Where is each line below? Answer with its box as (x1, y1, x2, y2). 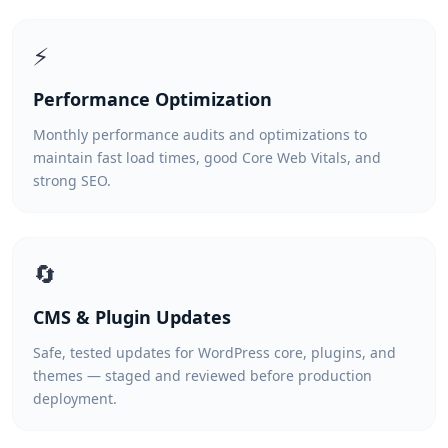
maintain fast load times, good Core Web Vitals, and (33, 148, 381, 167)
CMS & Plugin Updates (33, 305, 231, 329)
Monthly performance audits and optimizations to (33, 125, 367, 144)
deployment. (33, 389, 117, 408)
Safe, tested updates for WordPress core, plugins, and (33, 343, 396, 362)
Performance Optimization (33, 87, 272, 111)
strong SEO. (33, 171, 111, 190)
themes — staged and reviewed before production (33, 366, 372, 385)
